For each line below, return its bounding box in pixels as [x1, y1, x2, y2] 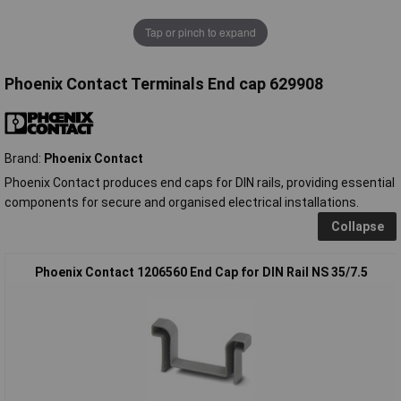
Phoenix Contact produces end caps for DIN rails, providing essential [4, 175, 395, 190]
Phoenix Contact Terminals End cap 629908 [4, 73, 323, 93]
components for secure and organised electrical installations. [4, 194, 359, 209]
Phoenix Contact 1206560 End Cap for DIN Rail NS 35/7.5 [34, 264, 368, 279]
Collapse [330, 218, 384, 234]
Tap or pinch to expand [145, 24, 256, 40]
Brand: [4, 150, 44, 166]
